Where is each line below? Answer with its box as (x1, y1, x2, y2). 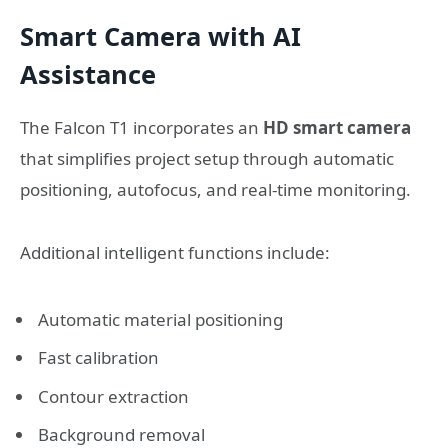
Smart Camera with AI (20, 18, 301, 53)
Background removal (38, 423, 205, 446)
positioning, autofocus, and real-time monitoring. (20, 178, 411, 202)
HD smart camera (263, 116, 411, 140)
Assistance (20, 56, 156, 91)
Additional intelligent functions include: (20, 240, 330, 264)
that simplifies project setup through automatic (20, 147, 394, 171)
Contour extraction (38, 384, 189, 408)
